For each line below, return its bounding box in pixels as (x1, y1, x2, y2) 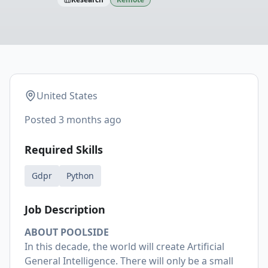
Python (66, 170, 94, 181)
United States (36, 89, 98, 102)
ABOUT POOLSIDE (25, 226, 109, 239)
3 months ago (59, 113, 121, 126)
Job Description (25, 202, 105, 217)
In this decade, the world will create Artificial (25, 240, 224, 253)
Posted (25, 113, 59, 126)
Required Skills (25, 142, 103, 157)
